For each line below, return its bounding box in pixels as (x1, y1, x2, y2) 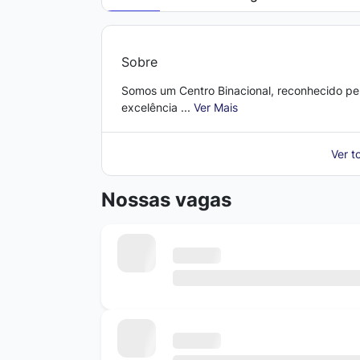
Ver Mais (194, 100, 238, 115)
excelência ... (121, 100, 194, 115)
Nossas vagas (101, 188, 231, 212)
